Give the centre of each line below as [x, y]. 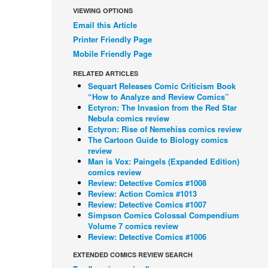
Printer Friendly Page [112, 39]
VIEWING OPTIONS [103, 10]
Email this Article [105, 25]
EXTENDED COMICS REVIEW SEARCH [133, 255]
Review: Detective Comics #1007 [147, 204]
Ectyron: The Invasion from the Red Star [162, 107]
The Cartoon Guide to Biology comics [158, 140]
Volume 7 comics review [133, 226]
